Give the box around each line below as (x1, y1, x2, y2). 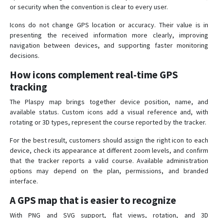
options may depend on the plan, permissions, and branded (10, 166, 208, 175)
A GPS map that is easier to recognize (10, 193, 176, 207)
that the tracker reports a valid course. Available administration (10, 156, 208, 165)
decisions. (10, 51, 39, 60)
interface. (10, 176, 38, 185)
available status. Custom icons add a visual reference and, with (10, 107, 208, 116)
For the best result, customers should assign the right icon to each (10, 135, 208, 145)
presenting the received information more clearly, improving (10, 30, 208, 39)
